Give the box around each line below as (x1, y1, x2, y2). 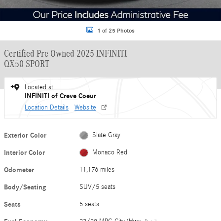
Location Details (25, 104, 69, 111)
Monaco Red (92, 148, 127, 156)
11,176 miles (79, 166, 115, 174)
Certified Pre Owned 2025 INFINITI (4, 48, 127, 59)
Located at (25, 83, 53, 91)
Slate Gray (92, 131, 120, 139)
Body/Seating (4, 183, 46, 191)
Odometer (4, 166, 34, 174)
